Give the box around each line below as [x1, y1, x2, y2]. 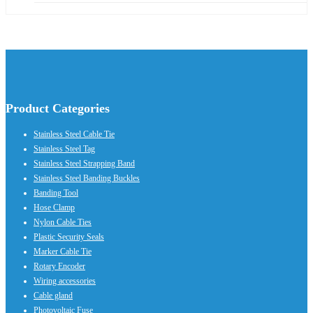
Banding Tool [34, 188, 78, 198]
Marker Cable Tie [34, 247, 92, 257]
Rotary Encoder [34, 261, 85, 272]
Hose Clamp [34, 203, 75, 213]
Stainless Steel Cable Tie [34, 129, 115, 140]
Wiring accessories [34, 276, 96, 286]
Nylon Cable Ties [34, 217, 92, 228]
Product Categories [6, 101, 110, 116]
